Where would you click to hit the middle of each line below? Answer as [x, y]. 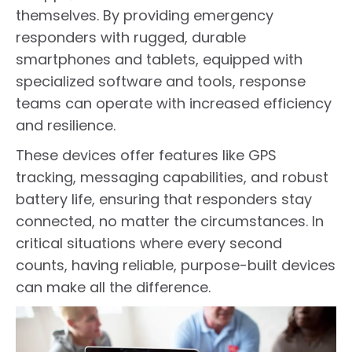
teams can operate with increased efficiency [174, 103]
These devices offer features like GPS [146, 155]
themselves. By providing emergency [145, 15]
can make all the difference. [113, 287]
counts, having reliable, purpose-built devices [176, 265]
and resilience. [66, 125]
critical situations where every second [149, 243]
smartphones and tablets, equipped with [159, 59]
